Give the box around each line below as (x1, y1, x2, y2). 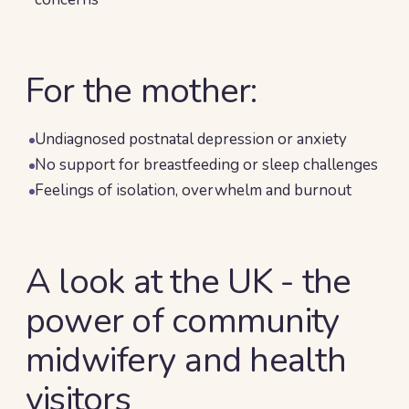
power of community (26, 298, 341, 344)
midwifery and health (26, 337, 346, 383)
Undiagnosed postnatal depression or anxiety (35, 129, 347, 150)
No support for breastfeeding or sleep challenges (35, 154, 378, 175)
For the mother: (26, 68, 257, 114)
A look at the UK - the (26, 258, 351, 305)
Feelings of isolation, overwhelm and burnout (35, 180, 351, 201)
